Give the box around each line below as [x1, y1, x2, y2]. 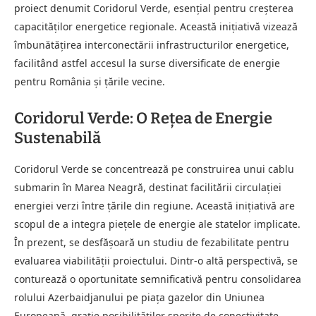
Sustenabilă [14, 128, 101, 147]
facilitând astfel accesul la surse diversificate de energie [14, 56, 280, 70]
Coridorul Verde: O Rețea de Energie [14, 108, 272, 128]
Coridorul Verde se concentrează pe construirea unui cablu [14, 162, 294, 176]
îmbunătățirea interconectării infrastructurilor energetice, [14, 37, 289, 51]
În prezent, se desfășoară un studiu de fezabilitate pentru [14, 235, 289, 249]
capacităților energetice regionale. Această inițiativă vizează [14, 19, 298, 33]
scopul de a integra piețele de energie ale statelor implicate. [14, 217, 300, 231]
